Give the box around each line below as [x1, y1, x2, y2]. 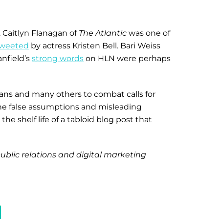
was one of [127, 28, 170, 38]
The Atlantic [79, 28, 127, 38]
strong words [32, 53, 84, 63]
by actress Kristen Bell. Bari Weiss [29, 41, 160, 50]
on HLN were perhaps [84, 53, 171, 63]
